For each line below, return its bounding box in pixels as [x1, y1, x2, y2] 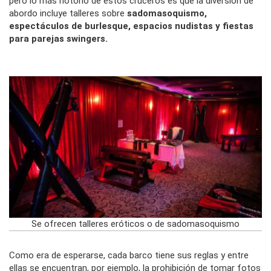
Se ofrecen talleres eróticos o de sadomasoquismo [31, 218, 240, 230]
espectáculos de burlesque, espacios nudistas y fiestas [9, 21, 253, 32]
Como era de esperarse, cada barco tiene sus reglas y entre [9, 250, 249, 261]
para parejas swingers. [9, 33, 108, 45]
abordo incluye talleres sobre [9, 8, 127, 19]
